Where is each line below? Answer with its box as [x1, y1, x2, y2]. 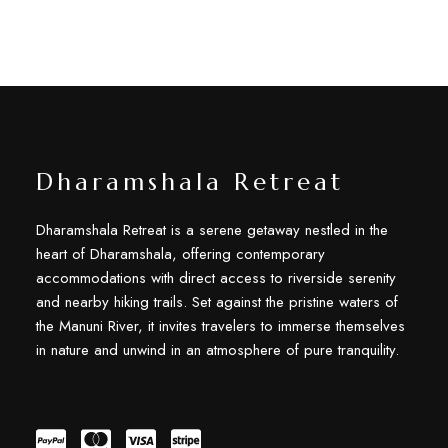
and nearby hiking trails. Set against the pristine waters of [35, 290, 398, 313]
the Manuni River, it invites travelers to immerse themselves [35, 314, 405, 337]
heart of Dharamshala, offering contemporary [35, 242, 325, 265]
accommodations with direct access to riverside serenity [35, 266, 396, 289]
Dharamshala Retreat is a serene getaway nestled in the [35, 218, 388, 241]
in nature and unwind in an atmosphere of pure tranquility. [35, 338, 399, 361]
